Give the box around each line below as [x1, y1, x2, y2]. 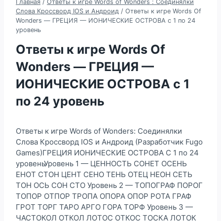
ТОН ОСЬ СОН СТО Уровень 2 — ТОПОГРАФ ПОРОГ [16, 180, 203, 190]
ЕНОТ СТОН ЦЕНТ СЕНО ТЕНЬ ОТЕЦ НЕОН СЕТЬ [16, 169, 192, 179]
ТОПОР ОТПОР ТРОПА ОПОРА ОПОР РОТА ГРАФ [16, 191, 191, 201]
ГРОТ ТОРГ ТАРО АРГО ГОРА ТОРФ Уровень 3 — [16, 202, 193, 212]
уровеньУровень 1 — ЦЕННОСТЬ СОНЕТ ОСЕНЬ [16, 158, 187, 168]
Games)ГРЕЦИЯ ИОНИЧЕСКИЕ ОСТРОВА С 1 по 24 [16, 147, 199, 157]
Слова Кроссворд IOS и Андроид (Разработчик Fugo [16, 137, 203, 147]
